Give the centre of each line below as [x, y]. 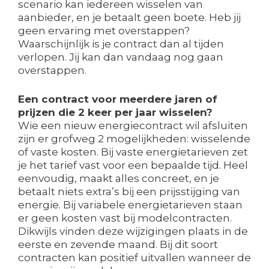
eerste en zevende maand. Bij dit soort [118, 244]
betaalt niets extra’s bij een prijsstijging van [129, 191]
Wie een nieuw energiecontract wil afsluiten [133, 125]
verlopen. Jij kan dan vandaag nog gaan [121, 57]
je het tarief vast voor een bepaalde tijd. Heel [133, 165]
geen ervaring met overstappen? [104, 31]
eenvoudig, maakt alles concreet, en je [119, 178]
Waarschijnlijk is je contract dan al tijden [121, 44]
